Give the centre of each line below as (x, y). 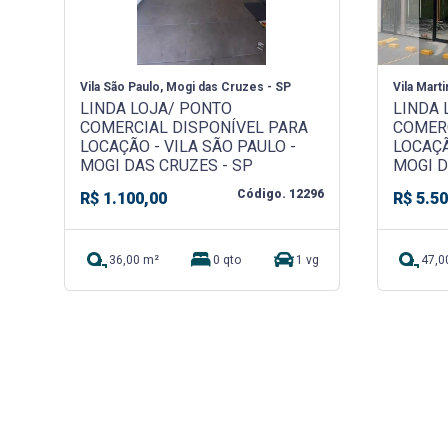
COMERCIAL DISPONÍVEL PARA (193, 127)
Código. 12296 (280, 193)
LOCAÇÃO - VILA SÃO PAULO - (187, 146)
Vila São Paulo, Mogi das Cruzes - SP (185, 86)
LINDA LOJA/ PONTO (155, 108)
